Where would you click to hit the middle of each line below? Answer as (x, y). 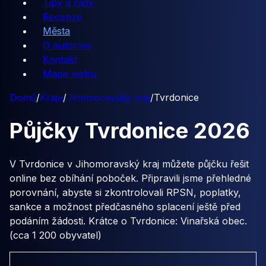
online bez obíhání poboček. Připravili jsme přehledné (130, 178)
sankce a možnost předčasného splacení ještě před (125, 207)
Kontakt (60, 59)
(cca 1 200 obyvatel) (56, 235)
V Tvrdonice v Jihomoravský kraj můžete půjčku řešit (129, 164)
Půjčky (47, 131)
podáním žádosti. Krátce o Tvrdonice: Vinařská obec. (128, 221)
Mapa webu (69, 74)
